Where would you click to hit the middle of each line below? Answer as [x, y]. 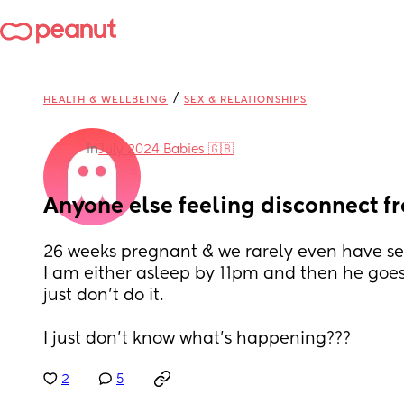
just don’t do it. [106, 296]
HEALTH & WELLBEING [106, 100]
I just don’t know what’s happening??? [197, 339]
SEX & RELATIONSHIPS [245, 100]
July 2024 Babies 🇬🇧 [166, 150]
